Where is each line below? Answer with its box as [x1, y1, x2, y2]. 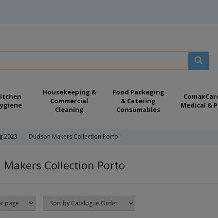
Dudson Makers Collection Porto [29, 132, 118, 141]
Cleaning [54, 105, 84, 114]
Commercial [50, 96, 88, 105]
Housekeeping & [42, 88, 96, 96]
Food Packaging [112, 88, 164, 96]
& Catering [121, 96, 156, 105]
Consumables [116, 105, 160, 114]
